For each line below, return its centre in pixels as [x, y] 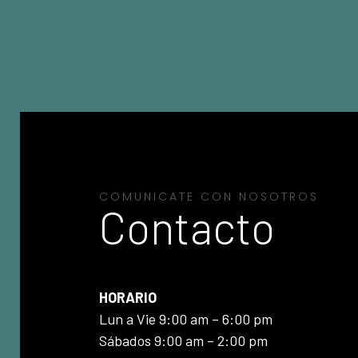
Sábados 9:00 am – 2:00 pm [184, 341]
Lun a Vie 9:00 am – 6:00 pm [186, 319]
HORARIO [128, 298]
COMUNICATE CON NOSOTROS [209, 197]
